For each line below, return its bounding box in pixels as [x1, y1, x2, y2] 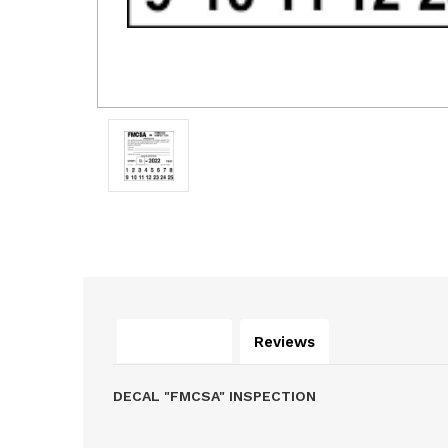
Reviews [253, 333, 315, 352]
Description [130, 332, 218, 351]
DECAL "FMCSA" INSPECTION [112, 388, 316, 405]
